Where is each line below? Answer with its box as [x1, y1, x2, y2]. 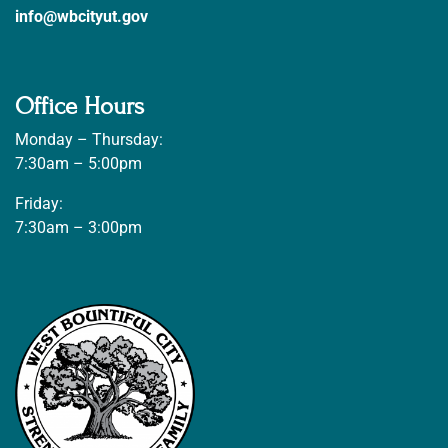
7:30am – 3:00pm [15, 217, 142, 237]
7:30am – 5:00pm [15, 153, 142, 173]
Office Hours [15, 91, 144, 121]
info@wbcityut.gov [15, 6, 148, 26]
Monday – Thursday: [15, 129, 163, 149]
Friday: [15, 193, 63, 213]
